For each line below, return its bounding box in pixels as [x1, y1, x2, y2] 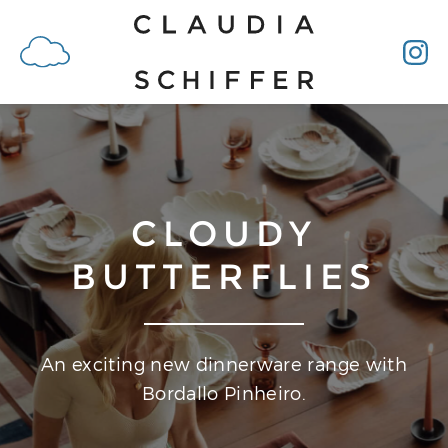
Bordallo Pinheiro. [141, 382, 307, 404]
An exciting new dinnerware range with [40, 353, 408, 375]
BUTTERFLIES [70, 254, 378, 298]
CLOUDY [130, 211, 318, 255]
